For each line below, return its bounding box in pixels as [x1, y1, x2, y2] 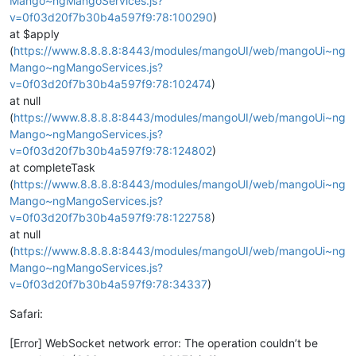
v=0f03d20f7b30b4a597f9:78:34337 [10, 277, 207, 291]
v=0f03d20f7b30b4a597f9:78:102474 [10, 77, 211, 91]
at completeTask [10, 161, 95, 174]
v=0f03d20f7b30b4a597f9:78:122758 [10, 211, 211, 224]
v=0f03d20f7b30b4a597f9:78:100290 [10, 10, 213, 24]
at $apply [10, 27, 60, 41]
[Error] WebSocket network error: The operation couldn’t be [10, 336, 318, 350]
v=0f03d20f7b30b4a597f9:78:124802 [10, 144, 212, 157]
